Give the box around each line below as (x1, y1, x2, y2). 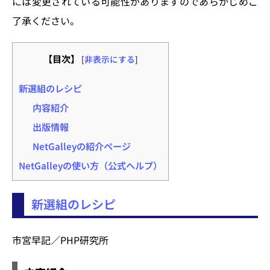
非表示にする (84, 53, 135, 66)
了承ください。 (12, 13, 80, 28)
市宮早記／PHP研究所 (12, 233, 108, 248)
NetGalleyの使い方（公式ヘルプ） (19, 158, 162, 172)
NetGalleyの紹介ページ (32, 139, 131, 152)
